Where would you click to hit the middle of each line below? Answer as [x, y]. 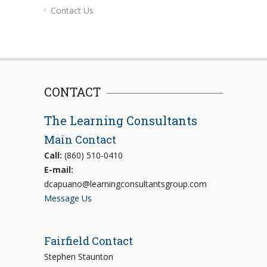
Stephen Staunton [79, 256]
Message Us [68, 198]
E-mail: [59, 169]
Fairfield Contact [89, 240]
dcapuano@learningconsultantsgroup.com [125, 184]
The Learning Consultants [121, 120]
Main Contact [80, 139]
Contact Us [72, 10]
